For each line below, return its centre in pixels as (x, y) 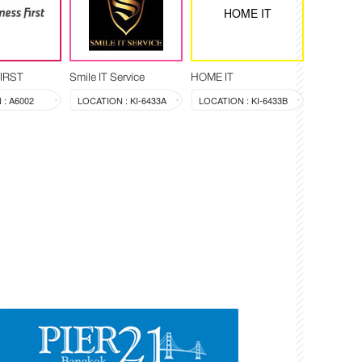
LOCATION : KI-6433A (122, 100)
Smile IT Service (107, 76)
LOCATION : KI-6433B (243, 100)
